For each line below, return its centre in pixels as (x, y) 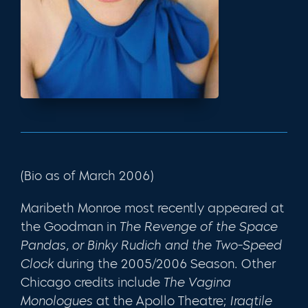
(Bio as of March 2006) (87, 176)
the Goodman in (68, 227)
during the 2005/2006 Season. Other (165, 264)
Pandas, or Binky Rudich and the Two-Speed (151, 245)
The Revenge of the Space (197, 227)
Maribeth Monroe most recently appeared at (152, 208)
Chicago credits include (92, 282)
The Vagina (197, 282)
